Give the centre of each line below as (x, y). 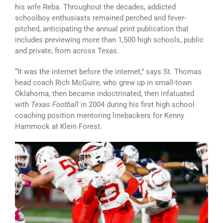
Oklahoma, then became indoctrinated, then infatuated (105, 94)
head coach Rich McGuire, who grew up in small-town (103, 83)
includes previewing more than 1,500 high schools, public (109, 40)
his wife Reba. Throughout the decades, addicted (95, 7)
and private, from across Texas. (67, 51)
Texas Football (55, 105)
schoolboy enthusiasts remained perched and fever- (101, 18)
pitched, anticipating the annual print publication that (102, 29)
